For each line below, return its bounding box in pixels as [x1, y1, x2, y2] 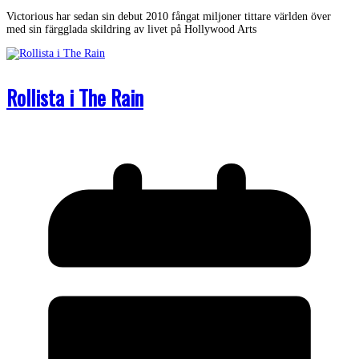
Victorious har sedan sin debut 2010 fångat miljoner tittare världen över [6, 10, 331, 22]
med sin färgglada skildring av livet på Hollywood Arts [6, 22, 256, 35]
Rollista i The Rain [6, 81, 143, 113]
